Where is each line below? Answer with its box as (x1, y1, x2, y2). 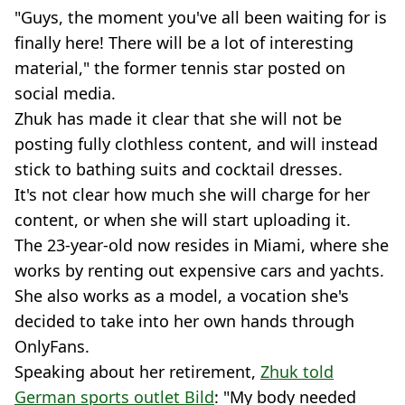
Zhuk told (260, 361, 334, 383)
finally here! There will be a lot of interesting (14, 32, 353, 54)
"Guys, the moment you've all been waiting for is (14, 6, 387, 29)
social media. (14, 82, 116, 105)
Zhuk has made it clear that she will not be (14, 108, 342, 130)
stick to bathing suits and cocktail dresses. (14, 158, 343, 181)
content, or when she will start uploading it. (14, 209, 351, 231)
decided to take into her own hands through (14, 310, 354, 333)
